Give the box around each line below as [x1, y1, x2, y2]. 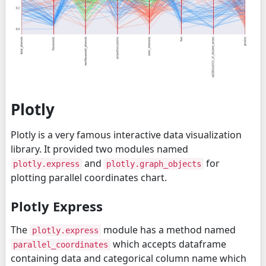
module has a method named [101, 223, 236, 237]
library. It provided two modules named [11, 142, 188, 156]
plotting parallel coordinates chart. [11, 171, 167, 185]
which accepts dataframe [110, 237, 226, 251]
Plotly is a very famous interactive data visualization [11, 128, 242, 142]
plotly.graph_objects [106, 159, 201, 169]
